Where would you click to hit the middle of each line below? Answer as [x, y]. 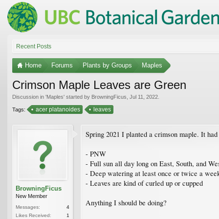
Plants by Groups [107, 65]
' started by [77, 97]
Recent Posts [34, 46]
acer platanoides [58, 109]
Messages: [28, 207]
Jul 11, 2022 [144, 97]
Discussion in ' [29, 97]
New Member [32, 196]
